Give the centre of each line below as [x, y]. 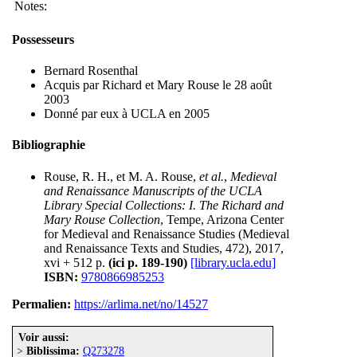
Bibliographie [49, 145]
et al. [212, 176]
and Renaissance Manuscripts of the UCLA [153, 190]
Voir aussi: [44, 337]
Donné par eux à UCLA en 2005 [127, 114]
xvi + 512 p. [76, 262]
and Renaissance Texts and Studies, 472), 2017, [164, 248]
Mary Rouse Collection [102, 219]
